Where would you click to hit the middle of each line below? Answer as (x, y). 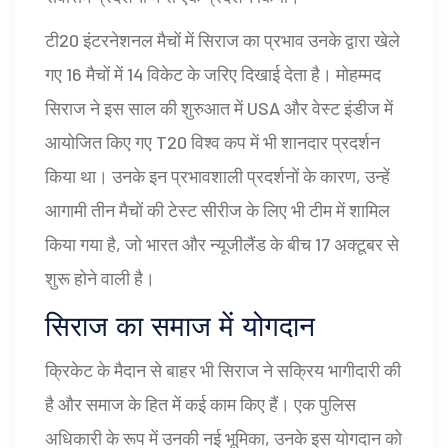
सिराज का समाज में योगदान (180, 327)
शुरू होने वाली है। (100, 278)
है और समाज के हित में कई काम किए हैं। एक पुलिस (200, 404)
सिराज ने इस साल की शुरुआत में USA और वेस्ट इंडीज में (219, 108)
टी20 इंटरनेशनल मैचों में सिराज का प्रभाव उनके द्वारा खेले (222, 40)
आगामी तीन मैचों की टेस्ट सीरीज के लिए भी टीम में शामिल (217, 210)
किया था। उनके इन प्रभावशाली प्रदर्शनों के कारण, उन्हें (217, 176)
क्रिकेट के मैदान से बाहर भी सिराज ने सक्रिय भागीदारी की (223, 370)
